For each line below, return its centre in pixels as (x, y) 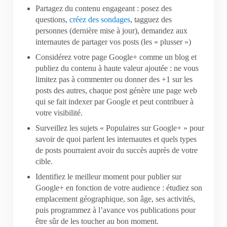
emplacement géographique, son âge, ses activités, (116, 199)
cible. (44, 161)
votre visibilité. (59, 112)
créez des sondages (100, 20)
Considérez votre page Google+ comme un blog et (116, 57)
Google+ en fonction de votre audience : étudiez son (119, 187)
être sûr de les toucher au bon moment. (97, 221)
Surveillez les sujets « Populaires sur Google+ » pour (120, 128)
